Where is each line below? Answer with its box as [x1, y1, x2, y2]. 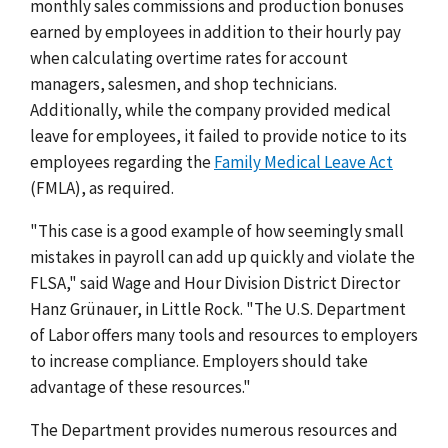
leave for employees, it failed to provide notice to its [30, 124, 407, 147]
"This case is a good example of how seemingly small [30, 219, 404, 242]
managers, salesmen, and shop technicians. [30, 72, 337, 95]
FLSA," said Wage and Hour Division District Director [30, 271, 400, 294]
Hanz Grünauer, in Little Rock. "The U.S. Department [30, 297, 406, 320]
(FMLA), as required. [30, 176, 174, 199]
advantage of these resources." [30, 375, 251, 398]
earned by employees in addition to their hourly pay [30, 20, 401, 43]
